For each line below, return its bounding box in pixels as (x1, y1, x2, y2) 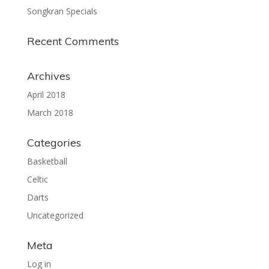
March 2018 (26, 107, 73, 118)
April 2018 (26, 89, 65, 100)
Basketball (26, 156, 67, 167)
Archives (26, 69, 70, 83)
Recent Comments (26, 34, 119, 48)
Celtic (26, 174, 48, 185)
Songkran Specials (26, 5, 97, 17)
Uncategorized (26, 210, 83, 221)
